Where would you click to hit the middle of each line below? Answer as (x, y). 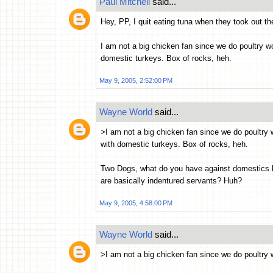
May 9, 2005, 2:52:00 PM (136, 81)
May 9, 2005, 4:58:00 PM (136, 203)
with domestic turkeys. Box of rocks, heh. (174, 144)
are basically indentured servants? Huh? (171, 181)
